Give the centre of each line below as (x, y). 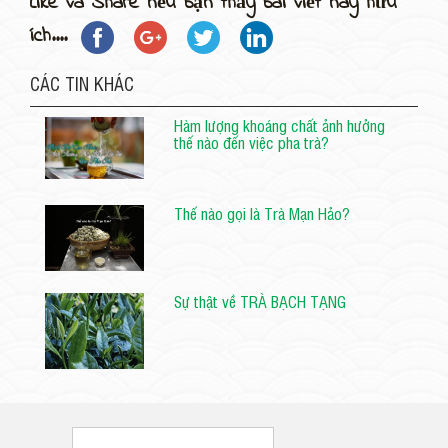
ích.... (52, 37)
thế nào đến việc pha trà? (252, 141)
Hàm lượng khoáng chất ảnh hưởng (280, 124)
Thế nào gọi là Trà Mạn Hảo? (262, 212)
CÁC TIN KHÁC (82, 82)
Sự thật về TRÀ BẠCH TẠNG (260, 300)
